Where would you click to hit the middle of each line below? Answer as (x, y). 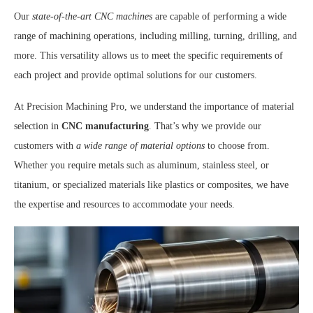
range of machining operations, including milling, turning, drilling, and (155, 36)
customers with (45, 146)
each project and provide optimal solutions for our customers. (136, 75)
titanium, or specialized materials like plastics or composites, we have (151, 185)
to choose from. (237, 146)
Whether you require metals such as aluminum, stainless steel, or (141, 166)
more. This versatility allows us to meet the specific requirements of (148, 56)
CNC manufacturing (105, 126)
